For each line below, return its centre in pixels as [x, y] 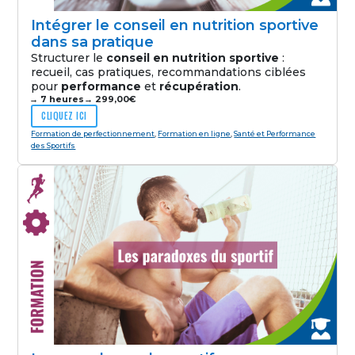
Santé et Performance [275, 133]
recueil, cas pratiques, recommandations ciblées [169, 73]
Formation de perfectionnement [93, 133]
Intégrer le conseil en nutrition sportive [175, 26]
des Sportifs [53, 145]
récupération [199, 87]
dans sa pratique [93, 42]
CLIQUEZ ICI [64, 116]
